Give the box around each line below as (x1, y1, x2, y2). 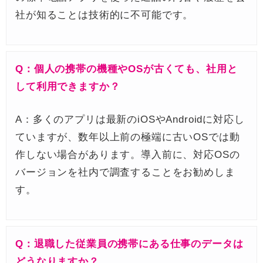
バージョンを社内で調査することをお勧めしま (15, 166, 235, 178)
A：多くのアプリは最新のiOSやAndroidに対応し (15, 113, 245, 125)
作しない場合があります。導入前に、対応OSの (15, 149, 240, 160)
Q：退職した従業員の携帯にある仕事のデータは (15, 238, 244, 249)
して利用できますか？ (15, 81, 120, 93)
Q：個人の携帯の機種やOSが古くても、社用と (15, 63, 238, 75)
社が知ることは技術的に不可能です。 (15, 9, 194, 21)
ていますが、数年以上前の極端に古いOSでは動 (15, 131, 240, 143)
